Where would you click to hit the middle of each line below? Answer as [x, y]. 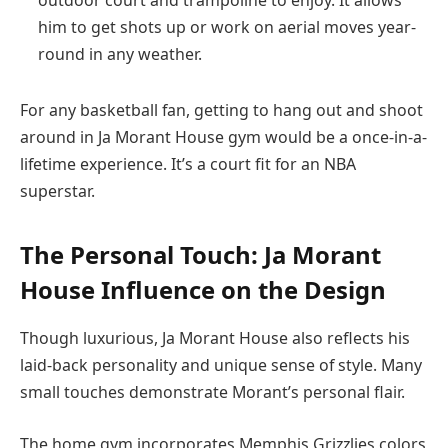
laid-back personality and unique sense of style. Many [221, 365]
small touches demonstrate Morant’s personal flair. [212, 392]
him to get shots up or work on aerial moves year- [227, 27]
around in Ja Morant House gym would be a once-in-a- [223, 137]
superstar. [57, 191]
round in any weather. [120, 54]
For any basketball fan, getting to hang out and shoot [221, 110]
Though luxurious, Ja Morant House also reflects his [215, 338]
